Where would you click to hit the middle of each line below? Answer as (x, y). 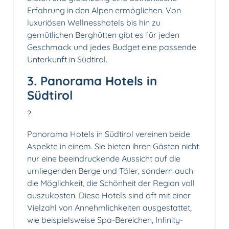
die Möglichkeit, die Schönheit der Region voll (111, 183)
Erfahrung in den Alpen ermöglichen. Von (104, 10)
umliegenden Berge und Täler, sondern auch (110, 171)
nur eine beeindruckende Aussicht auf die (104, 159)
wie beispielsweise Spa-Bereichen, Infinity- (105, 220)
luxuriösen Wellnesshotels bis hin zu (94, 23)
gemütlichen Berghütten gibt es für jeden (103, 35)
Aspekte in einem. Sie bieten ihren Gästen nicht (113, 146)
